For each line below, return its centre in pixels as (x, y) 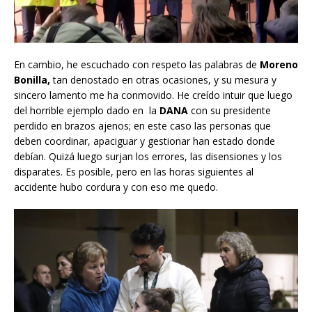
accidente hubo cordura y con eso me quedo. (116, 187)
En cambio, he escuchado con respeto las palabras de (137, 65)
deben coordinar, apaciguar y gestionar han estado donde (145, 141)
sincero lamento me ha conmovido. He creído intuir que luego (153, 95)
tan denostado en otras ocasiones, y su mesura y (163, 80)
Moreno (279, 65)
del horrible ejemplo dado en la (87, 111)
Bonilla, (32, 80)
